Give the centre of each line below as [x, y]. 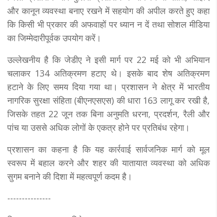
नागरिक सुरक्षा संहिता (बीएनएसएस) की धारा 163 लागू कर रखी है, [108, 100]
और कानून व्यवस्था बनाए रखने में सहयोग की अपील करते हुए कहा [108, 10]
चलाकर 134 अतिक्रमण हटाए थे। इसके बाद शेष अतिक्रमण [108, 73]
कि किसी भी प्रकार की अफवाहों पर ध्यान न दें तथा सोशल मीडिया [108, 24]
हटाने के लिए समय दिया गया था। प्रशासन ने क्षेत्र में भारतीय [108, 86]
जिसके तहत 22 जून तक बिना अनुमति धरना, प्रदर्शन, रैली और [108, 114]
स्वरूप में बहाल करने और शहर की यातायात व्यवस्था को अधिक [108, 163]
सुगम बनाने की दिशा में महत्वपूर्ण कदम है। [70, 176]
